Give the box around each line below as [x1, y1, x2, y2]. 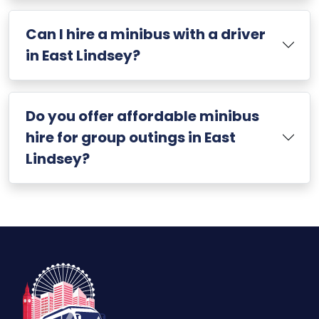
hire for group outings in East [25, 127, 236, 148]
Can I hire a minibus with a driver [25, 24, 266, 45]
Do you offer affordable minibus [25, 106, 259, 127]
